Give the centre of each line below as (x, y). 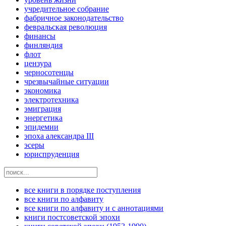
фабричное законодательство (74, 18)
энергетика (43, 118)
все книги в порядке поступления (82, 190)
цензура (38, 64)
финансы (40, 36)
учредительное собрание (67, 9)
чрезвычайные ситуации (67, 82)
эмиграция (43, 109)
